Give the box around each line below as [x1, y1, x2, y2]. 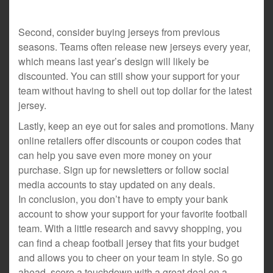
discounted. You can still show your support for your [18, 69, 239, 83]
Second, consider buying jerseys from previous [18, 25, 220, 39]
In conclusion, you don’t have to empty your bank [18, 192, 228, 206]
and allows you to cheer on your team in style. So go [18, 250, 243, 264]
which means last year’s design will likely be [18, 54, 209, 68]
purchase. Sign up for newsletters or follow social [18, 163, 229, 177]
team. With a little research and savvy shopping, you [18, 221, 242, 235]
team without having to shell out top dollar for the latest [18, 83, 252, 97]
